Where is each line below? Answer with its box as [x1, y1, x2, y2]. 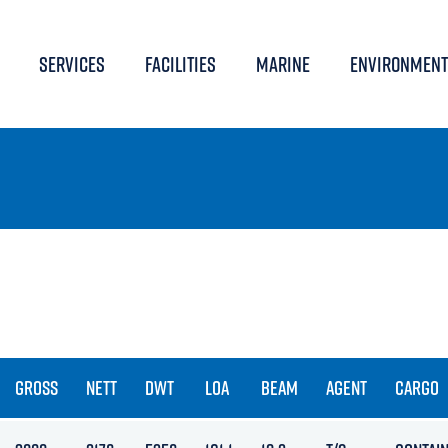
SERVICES [38, 49, 105, 78]
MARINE [255, 49, 310, 78]
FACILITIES [144, 49, 216, 78]
